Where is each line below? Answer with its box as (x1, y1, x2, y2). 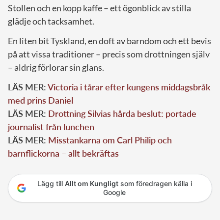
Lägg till (37, 179, 65, 188)
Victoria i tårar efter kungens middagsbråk (48, 82, 210, 93)
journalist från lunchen (8, 121, 94, 133)
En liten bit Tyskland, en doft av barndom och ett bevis (8, 35, 211, 47)
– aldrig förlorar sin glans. (8, 62, 104, 73)
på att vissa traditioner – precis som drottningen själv (8, 49, 210, 60)
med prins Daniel (8, 95, 73, 106)
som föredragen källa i (118, 179, 192, 188)
